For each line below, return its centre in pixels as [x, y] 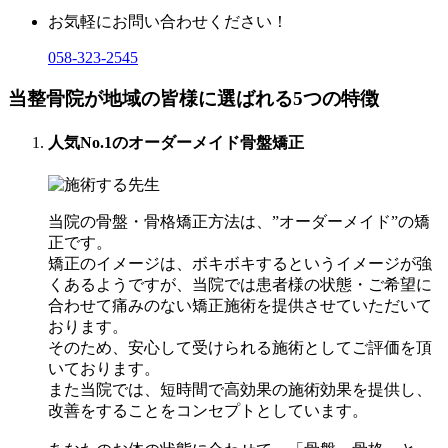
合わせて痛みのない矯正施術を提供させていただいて [240, 306]
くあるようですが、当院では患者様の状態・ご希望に [240, 285]
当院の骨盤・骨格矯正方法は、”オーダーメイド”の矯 [239, 222]
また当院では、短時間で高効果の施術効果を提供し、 [240, 390]
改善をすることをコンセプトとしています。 [208, 411]
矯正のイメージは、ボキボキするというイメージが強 [240, 264]
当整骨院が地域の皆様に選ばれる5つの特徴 [193, 98]
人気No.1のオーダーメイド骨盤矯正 [176, 143]
